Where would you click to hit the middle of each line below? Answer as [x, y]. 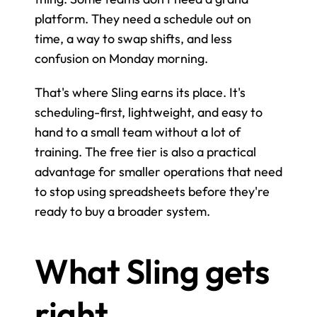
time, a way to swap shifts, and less [133, 38]
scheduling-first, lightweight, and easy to [149, 112]
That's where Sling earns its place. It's [140, 92]
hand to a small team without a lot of [138, 132]
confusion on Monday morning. [121, 58]
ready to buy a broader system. [122, 211]
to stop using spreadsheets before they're [152, 191]
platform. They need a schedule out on [143, 18]
